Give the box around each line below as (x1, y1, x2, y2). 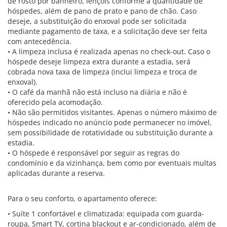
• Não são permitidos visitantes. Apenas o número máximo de (8, 107, 217, 117)
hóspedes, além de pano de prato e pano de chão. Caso (8, 6, 197, 16)
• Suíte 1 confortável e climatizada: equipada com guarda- (8, 209, 204, 218)
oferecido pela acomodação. (8, 97, 103, 107)
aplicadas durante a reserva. (8, 168, 105, 178)
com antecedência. (8, 36, 71, 46)
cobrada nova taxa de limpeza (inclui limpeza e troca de (8, 67, 197, 77)
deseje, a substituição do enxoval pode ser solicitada (8, 16, 186, 26)
